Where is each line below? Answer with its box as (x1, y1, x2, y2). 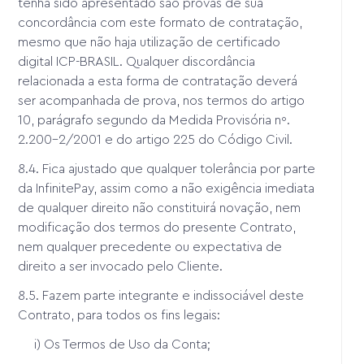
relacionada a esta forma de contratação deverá (18, 74, 298, 88)
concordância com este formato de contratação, (18, 15, 303, 29)
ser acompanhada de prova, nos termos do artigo (18, 93, 305, 107)
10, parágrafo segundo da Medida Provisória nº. (18, 113, 291, 127)
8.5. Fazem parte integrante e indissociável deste (18, 288, 305, 302)
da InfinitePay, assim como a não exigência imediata (18, 181, 315, 195)
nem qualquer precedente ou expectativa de (18, 240, 283, 253)
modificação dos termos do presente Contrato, (18, 220, 297, 234)
